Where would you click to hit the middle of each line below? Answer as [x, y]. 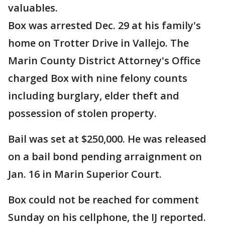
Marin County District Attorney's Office [104, 61]
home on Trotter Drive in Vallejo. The [98, 43]
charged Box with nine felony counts [98, 78]
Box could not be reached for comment [103, 200]
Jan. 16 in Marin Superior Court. [85, 174]
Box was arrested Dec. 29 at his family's [104, 26]
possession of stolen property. [82, 114]
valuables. [33, 8]
